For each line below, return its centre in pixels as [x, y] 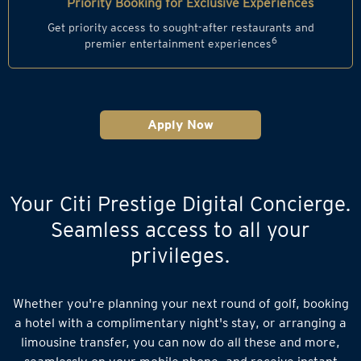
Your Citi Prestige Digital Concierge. [180, 203]
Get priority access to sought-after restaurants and [180, 27]
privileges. [180, 255]
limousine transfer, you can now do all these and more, [180, 342]
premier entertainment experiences [178, 43]
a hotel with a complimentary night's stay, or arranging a [180, 323]
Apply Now [180, 124]
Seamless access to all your [180, 229]
